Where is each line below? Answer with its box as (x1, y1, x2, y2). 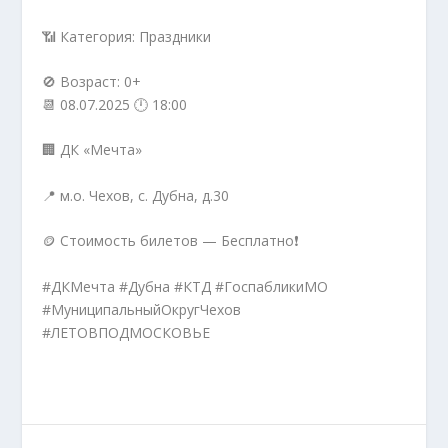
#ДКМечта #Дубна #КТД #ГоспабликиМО (42, 276, 329, 296)
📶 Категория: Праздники (42, 26, 212, 46)
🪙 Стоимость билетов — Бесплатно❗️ (42, 231, 300, 251)
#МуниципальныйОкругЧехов (42, 299, 242, 319)
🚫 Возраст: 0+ (42, 71, 142, 91)
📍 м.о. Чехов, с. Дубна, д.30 (42, 185, 230, 205)
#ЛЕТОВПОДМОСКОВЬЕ (42, 322, 211, 342)
